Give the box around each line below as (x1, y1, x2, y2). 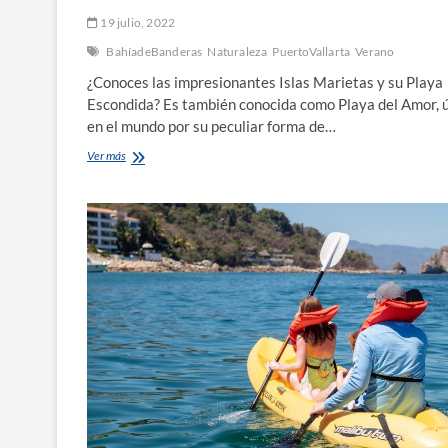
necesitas (125, 164, 171, 180)
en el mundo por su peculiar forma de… (87, 116, 336, 135)
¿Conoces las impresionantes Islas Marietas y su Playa (87, 72, 443, 91)
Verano (355, 43, 395, 59)
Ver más (87, 147, 126, 163)
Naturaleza (207, 43, 268, 59)
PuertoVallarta (272, 43, 351, 59)
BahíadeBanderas (106, 43, 203, 59)
